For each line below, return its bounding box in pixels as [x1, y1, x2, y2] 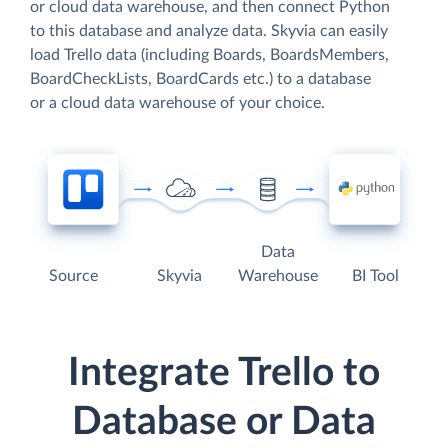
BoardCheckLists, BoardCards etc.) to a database [30, 70, 371, 87]
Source [49, 268, 99, 285]
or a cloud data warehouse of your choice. [30, 94, 325, 111]
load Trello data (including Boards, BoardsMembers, [30, 46, 389, 63]
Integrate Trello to [68, 354, 380, 394]
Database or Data [72, 403, 376, 443]
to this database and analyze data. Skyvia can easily [30, 22, 388, 39]
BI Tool [351, 268, 399, 285]
